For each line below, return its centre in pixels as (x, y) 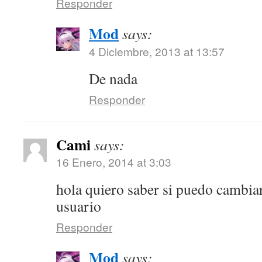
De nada (113, 78)
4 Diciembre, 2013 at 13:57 (157, 51)
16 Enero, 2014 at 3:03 (114, 162)
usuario (79, 206)
